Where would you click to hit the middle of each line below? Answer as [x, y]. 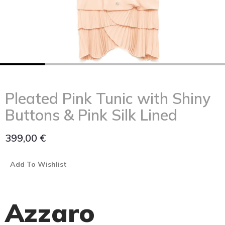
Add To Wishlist [38, 164]
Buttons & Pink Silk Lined [91, 115]
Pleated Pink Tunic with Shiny [108, 98]
